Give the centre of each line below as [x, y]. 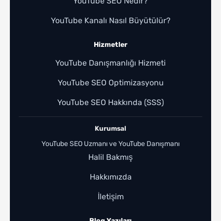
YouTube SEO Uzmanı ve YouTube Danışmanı [110, 144]
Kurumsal [110, 128]
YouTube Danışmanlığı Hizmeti [110, 63]
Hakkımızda [110, 177]
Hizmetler [110, 44]
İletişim [110, 196]
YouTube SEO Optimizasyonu [110, 82]
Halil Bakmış [110, 157]
